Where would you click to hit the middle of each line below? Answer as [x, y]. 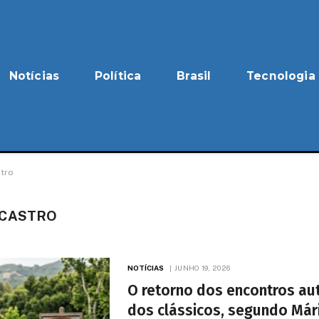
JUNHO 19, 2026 [202, 268]
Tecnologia [281, 76]
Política [118, 76]
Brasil [194, 76]
